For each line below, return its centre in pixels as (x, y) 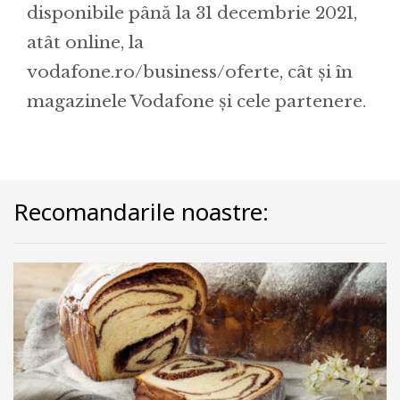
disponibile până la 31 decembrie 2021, (192, 13)
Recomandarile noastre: (141, 212)
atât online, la (85, 43)
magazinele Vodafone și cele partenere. (196, 102)
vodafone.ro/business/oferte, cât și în (190, 72)
